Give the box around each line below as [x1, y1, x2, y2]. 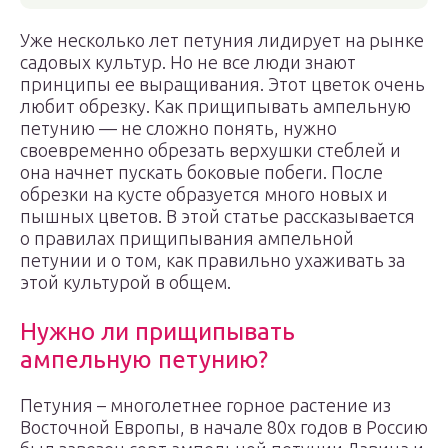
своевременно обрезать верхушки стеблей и [20, 140, 401, 160]
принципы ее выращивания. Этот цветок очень [20, 74, 425, 94]
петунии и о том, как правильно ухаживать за [20, 250, 405, 270]
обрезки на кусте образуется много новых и [20, 184, 388, 204]
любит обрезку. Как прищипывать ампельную [20, 96, 411, 116]
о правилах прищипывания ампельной [20, 228, 354, 248]
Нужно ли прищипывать [20, 318, 295, 345]
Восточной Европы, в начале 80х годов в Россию [20, 417, 428, 437]
